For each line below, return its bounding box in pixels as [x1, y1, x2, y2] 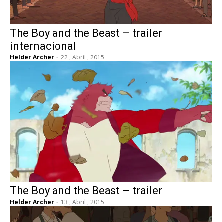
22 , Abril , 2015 [61, 53, 104, 61]
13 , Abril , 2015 [61, 198, 104, 207]
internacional [10, 39, 76, 52]
